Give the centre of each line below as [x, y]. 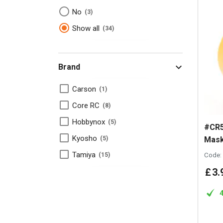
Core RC [87, 106]
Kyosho [86, 138]
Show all [87, 28]
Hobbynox [90, 122]
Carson [85, 89]
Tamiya [85, 155]
